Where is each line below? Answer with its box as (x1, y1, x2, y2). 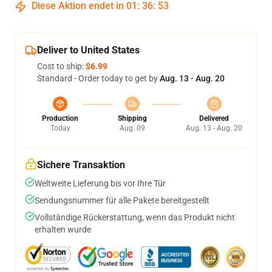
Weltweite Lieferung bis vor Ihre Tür (35, 178, 166, 188)
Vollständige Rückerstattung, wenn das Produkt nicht (35, 212, 235, 222)
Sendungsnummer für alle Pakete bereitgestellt (35, 195, 209, 205)
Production (42, 114, 78, 123)
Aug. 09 (119, 124, 145, 132)
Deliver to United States (37, 44, 140, 56)
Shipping (117, 114, 147, 123)
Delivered (199, 114, 229, 123)
